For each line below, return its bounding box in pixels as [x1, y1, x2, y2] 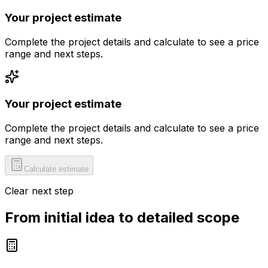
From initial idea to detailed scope [5, 208, 239, 226]
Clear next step [5, 184, 74, 197]
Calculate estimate [24, 164, 89, 173]
